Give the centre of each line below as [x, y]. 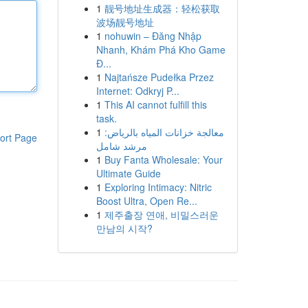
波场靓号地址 [125, 22]
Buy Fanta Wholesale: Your [163, 159]
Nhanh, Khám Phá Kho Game [161, 49]
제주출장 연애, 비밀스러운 [161, 214]
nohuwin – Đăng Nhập [153, 36]
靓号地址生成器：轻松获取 [162, 8]
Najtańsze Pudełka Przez [159, 77]
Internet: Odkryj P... [137, 91]
